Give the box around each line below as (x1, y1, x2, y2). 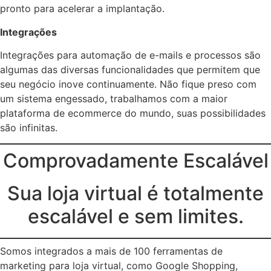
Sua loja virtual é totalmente (7, 181, 264, 206)
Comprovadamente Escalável (2, 149, 269, 173)
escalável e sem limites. (27, 204, 244, 229)
